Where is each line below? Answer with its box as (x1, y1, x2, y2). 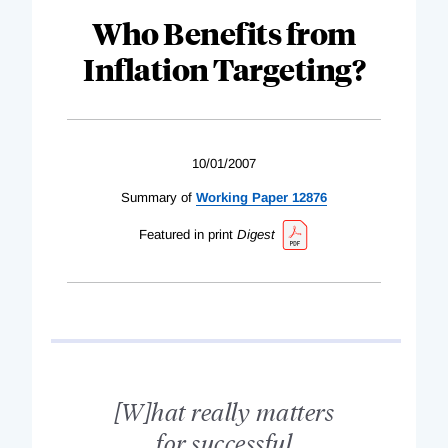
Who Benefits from (92, 12, 356, 52)
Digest (236, 226, 275, 242)
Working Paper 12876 (196, 189, 327, 205)
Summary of (121, 189, 192, 205)
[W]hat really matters (113, 394, 335, 426)
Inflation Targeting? (83, 48, 365, 88)
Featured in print (138, 226, 237, 242)
